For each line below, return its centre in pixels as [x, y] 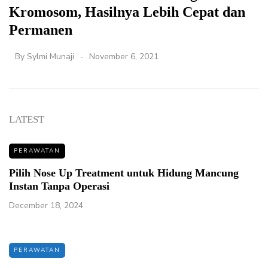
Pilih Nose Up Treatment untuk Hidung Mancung [124, 173]
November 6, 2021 [124, 56]
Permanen [41, 30]
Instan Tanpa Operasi [59, 186]
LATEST [27, 119]
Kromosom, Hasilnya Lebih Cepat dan [127, 12]
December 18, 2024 [46, 205]
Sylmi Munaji [51, 56]
